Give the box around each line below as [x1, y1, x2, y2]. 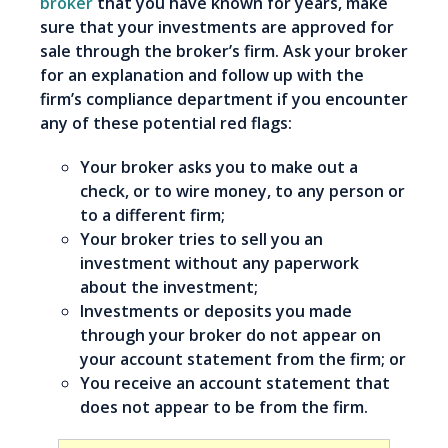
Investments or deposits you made [80, 300, 352, 323]
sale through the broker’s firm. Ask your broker [40, 40, 408, 63]
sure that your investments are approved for [40, 16, 394, 39]
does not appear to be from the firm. [80, 396, 368, 419]
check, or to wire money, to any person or [80, 180, 405, 203]
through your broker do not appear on [80, 324, 381, 347]
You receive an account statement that [80, 372, 390, 395]
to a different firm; [80, 204, 225, 227]
